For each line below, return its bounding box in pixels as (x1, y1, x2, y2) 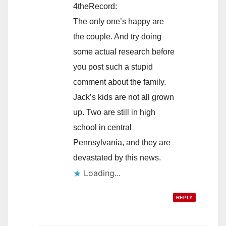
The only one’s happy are (73, 17, 164, 26)
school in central (73, 123, 132, 132)
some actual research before (73, 47, 175, 56)
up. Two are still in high (73, 108, 155, 117)
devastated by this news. (73, 153, 161, 162)
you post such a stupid (73, 63, 153, 72)
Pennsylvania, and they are (73, 138, 171, 147)
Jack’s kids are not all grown (73, 93, 174, 102)
